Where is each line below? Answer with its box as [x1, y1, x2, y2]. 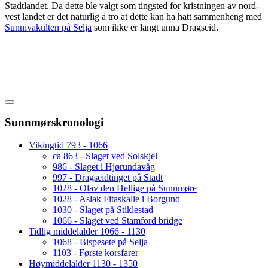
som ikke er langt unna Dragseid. [92, 22, 218, 32]
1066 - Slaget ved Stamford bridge [53, 215, 182, 226]
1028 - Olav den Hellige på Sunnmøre [53, 183, 197, 194]
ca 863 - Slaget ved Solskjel [53, 151, 157, 162]
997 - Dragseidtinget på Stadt [53, 172, 163, 183]
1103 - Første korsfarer [53, 248, 138, 258]
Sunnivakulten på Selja [5, 22, 92, 32]
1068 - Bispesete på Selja [53, 237, 148, 248]
